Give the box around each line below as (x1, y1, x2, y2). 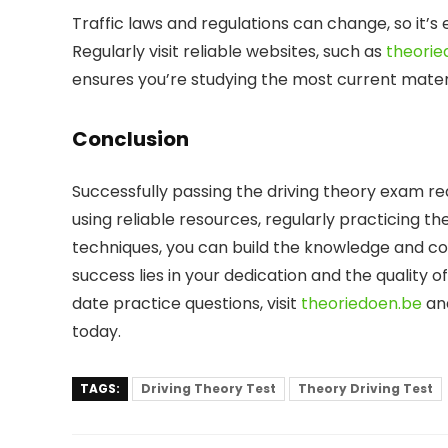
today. (72, 320, 121, 343)
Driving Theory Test (141, 380, 276, 397)
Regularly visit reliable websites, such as (72, 40, 382, 63)
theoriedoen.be (301, 292, 422, 315)
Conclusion (72, 125, 189, 153)
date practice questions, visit (72, 292, 297, 315)
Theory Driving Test (298, 380, 433, 397)
